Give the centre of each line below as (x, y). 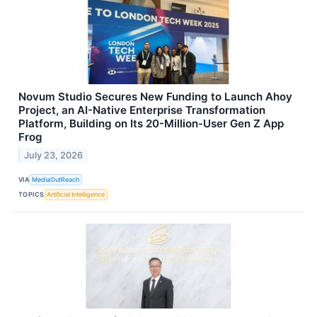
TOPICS (31, 195)
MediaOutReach (56, 180)
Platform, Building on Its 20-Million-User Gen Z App (151, 123)
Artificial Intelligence (76, 195)
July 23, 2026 (54, 155)
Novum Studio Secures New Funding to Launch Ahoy (155, 96)
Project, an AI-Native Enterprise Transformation (142, 110)
